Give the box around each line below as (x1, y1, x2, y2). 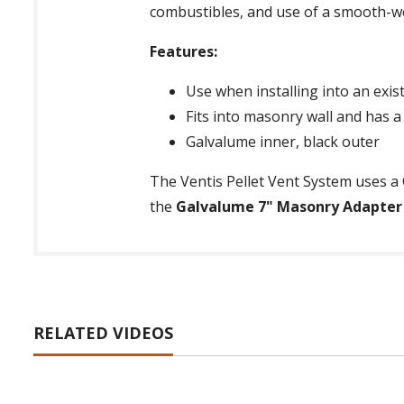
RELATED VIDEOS (33, 322, 173, 344)
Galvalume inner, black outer (186, 132, 381, 152)
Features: (150, 41, 218, 62)
